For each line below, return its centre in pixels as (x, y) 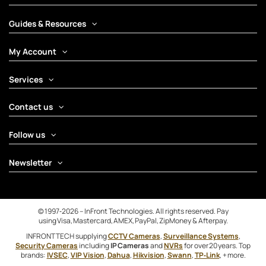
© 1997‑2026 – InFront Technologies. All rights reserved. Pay (133, 211)
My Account (33, 51)
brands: (34, 255)
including (94, 245)
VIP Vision (87, 255)
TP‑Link (207, 255)
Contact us (31, 107)
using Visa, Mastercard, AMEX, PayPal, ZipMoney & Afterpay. (133, 220)
